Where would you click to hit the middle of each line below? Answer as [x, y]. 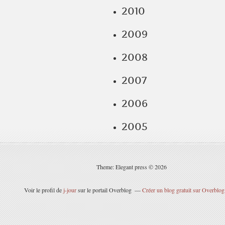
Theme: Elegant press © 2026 [132, 167]
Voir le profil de [43, 190]
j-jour [70, 190]
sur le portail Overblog [104, 190]
